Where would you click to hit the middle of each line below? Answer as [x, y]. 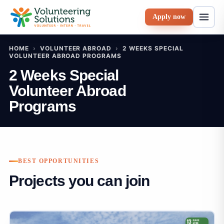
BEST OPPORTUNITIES [59, 161]
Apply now [169, 17]
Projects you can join [79, 181]
